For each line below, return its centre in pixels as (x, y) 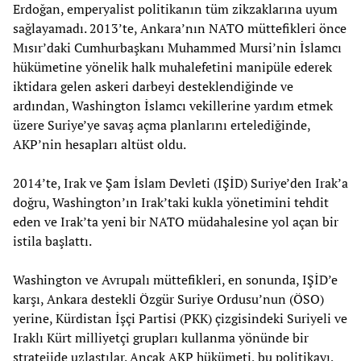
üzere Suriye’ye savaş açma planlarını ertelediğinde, (162, 125)
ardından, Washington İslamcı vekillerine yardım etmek (173, 106)
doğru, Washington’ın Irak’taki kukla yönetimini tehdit (171, 203)
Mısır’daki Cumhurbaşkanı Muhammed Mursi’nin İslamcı (177, 48)
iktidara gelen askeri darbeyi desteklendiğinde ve (153, 87)
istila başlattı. (52, 241)
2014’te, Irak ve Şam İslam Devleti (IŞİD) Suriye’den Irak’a (180, 183)
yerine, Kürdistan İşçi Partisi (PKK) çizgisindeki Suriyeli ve (180, 319)
